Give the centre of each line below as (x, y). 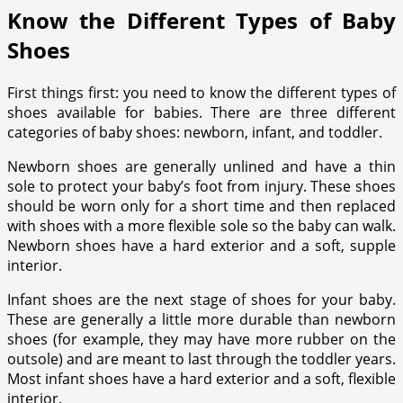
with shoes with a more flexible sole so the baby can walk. (201, 225)
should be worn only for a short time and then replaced (201, 206)
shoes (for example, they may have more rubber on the (201, 339)
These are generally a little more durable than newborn (201, 319)
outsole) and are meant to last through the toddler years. (201, 358)
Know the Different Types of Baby (201, 20)
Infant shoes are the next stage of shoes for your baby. (201, 299)
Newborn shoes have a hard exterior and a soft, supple (201, 245)
